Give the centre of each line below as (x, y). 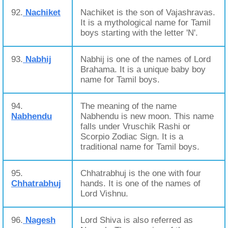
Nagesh (39, 220)
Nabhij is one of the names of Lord (146, 59)
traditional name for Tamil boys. (140, 147)
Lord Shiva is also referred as (137, 220)
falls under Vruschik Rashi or (135, 126)
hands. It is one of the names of (140, 183)
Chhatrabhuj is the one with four (141, 173)
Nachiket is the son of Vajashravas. (148, 12)
